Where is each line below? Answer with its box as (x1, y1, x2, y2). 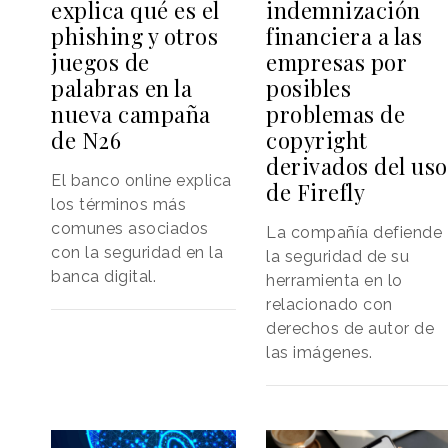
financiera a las (266, 20, 423, 51)
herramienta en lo (266, 270, 403, 290)
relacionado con (266, 294, 393, 314)
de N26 (51, 124, 121, 155)
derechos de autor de (266, 318, 435, 338)
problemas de (266, 98, 406, 129)
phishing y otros (51, 20, 218, 51)
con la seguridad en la (51, 242, 223, 262)
